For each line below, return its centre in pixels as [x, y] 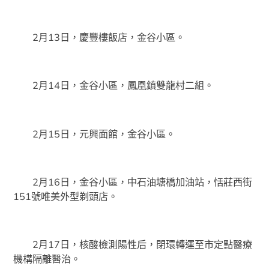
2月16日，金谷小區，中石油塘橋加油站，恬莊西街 [133, 182]
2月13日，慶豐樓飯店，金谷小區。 [99, 38]
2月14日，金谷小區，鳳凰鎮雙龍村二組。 [114, 86]
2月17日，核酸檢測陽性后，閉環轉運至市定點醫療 [133, 245]
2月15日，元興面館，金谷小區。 [95, 134]
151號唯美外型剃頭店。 [66, 197]
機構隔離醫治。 [47, 259]
